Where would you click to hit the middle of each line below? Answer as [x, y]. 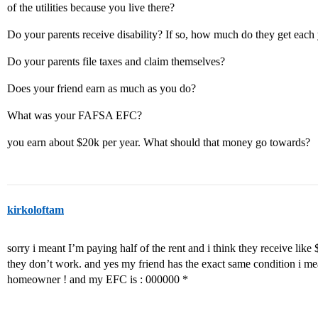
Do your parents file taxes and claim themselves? [116, 61]
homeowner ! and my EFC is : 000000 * [98, 279]
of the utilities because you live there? [91, 7]
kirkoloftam [35, 210]
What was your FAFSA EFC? [75, 115]
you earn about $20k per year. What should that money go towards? [159, 142]
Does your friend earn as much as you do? [102, 88]
